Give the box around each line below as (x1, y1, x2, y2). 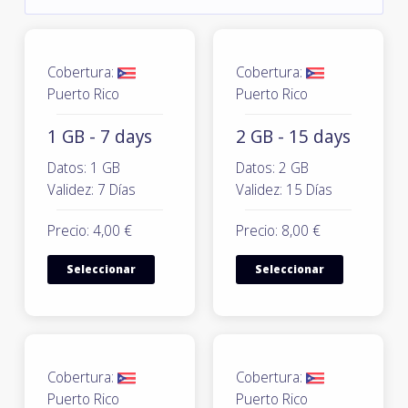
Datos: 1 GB (47, 158, 120, 178)
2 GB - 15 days (236, 124, 351, 148)
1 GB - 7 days (47, 124, 152, 148)
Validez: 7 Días (47, 179, 136, 199)
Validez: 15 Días (236, 179, 332, 199)
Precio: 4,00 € (47, 220, 132, 240)
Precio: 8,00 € (236, 220, 321, 240)
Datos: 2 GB (236, 158, 309, 178)
